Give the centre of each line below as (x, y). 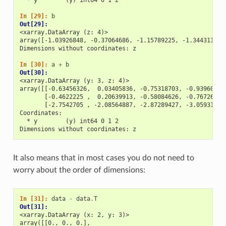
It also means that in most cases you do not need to (103, 158)
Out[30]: (35, 72)
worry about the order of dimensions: (79, 170)
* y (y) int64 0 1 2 (69, 121)
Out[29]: (35, 24)
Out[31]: (35, 207)
